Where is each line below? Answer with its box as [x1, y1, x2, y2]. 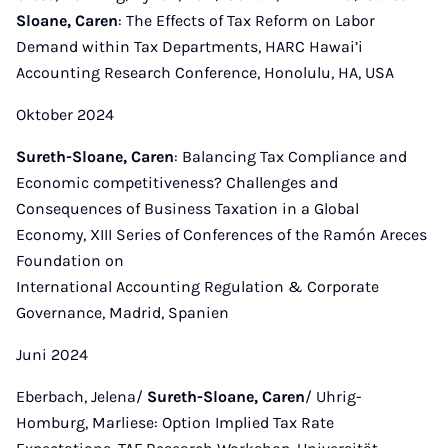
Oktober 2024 [16, 105, 114, 124]
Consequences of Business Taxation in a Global [16, 199, 359, 218]
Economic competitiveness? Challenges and [16, 173, 338, 192]
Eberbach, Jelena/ [16, 387, 147, 406]
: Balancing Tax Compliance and [174, 147, 407, 166]
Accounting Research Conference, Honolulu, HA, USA [16, 63, 394, 82]
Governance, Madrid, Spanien [16, 303, 229, 322]
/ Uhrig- [305, 387, 362, 406]
